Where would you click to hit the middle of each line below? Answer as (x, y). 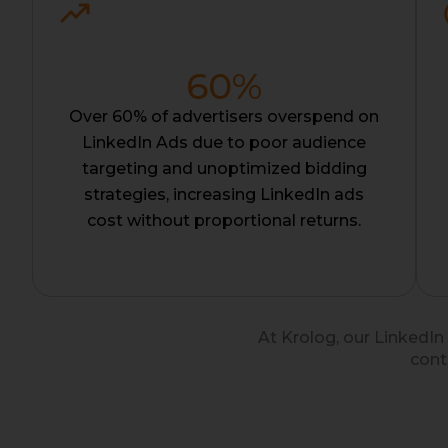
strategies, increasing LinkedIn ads (224, 195)
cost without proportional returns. (224, 221)
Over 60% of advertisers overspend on (224, 117)
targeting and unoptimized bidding (224, 169)
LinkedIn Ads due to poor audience (224, 143)
